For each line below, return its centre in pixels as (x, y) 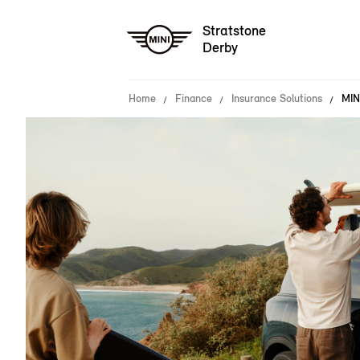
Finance (194, 98)
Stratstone (234, 31)
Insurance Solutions (277, 98)
